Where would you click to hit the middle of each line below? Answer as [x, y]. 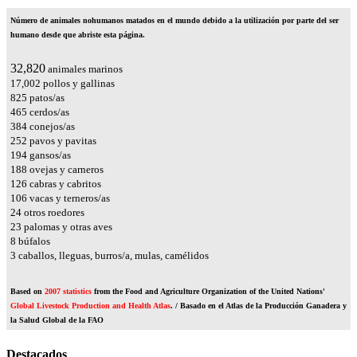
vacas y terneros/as [69, 198]
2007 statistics [68, 292]
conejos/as [51, 127]
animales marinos [84, 69]
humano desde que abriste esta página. [78, 35]
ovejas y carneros [65, 170]
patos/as [46, 98]
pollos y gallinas [78, 84]
